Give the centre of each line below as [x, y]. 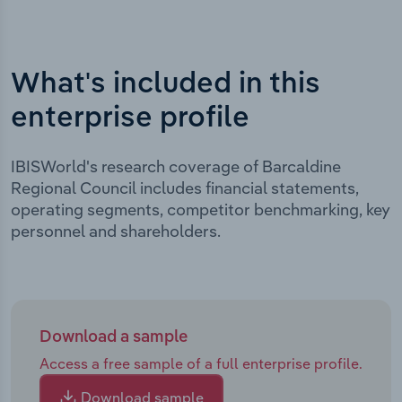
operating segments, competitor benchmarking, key [201, 209]
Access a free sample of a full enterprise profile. [201, 363]
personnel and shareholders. [116, 231]
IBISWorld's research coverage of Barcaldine [176, 166]
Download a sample [114, 337]
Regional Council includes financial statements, [185, 188]
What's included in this [166, 84]
